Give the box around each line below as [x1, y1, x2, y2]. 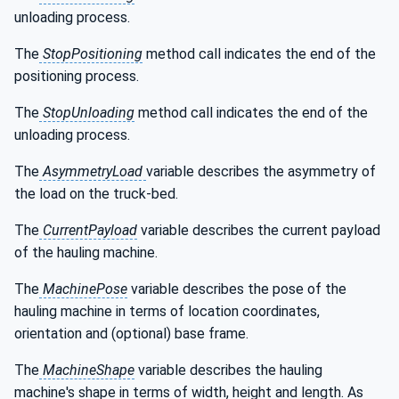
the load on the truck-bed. [14, 185, 178, 202]
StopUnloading [39, 104, 134, 121]
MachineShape [39, 362, 134, 379]
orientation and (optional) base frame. [14, 325, 248, 342]
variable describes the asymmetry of [146, 163, 376, 180]
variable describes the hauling [134, 362, 322, 379]
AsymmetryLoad [39, 163, 146, 180]
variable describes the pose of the [127, 281, 346, 297]
